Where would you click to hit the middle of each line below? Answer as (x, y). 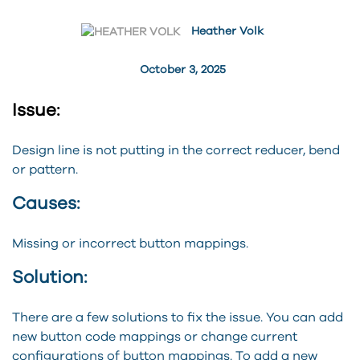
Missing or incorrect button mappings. (130, 243)
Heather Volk (227, 31)
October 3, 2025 (182, 70)
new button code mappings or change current (155, 336)
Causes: (46, 204)
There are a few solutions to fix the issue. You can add (178, 317)
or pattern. (45, 169)
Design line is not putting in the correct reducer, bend (176, 150)
